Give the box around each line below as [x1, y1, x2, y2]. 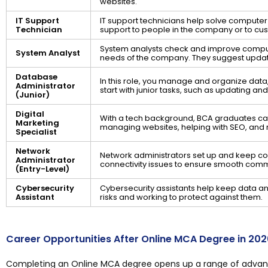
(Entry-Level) [16, 163, 69, 175]
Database [16, 71, 57, 83]
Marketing [16, 117, 59, 129]
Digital [16, 108, 44, 120]
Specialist [16, 126, 57, 138]
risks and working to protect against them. [100, 191, 263, 203]
